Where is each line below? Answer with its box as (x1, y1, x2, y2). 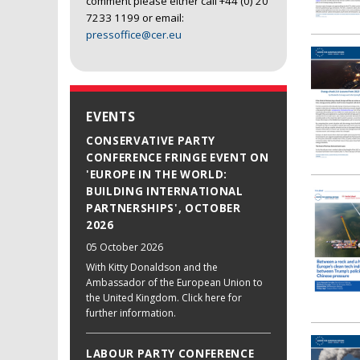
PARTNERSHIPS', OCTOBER (86, 201, 241, 216)
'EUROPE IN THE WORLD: (86, 167, 227, 182)
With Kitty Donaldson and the (86, 260, 218, 275)
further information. (86, 306, 176, 321)
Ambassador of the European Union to (86, 276, 263, 290)
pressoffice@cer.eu (86, 27, 182, 43)
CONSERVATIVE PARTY (86, 133, 215, 149)
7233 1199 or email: (86, 10, 184, 26)
